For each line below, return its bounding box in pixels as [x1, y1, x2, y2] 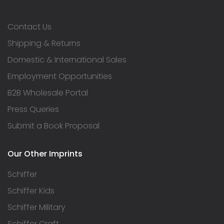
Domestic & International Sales [7, 53, 126, 65]
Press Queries [7, 103, 59, 115]
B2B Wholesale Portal [7, 86, 88, 98]
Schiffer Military [7, 201, 65, 213]
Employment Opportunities [7, 70, 112, 82]
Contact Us [7, 20, 51, 32]
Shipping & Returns [7, 37, 80, 49]
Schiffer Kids [7, 184, 54, 196]
